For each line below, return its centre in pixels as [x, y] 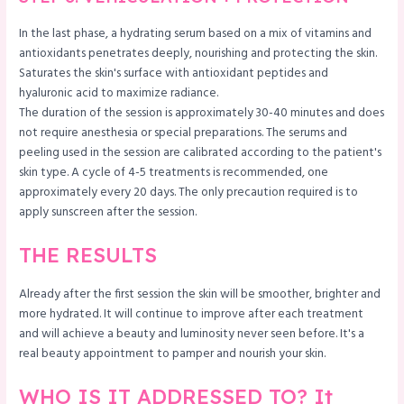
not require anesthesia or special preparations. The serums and [184, 133]
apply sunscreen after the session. [108, 212]
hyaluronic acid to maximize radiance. [119, 93]
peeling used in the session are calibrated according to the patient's [201, 152]
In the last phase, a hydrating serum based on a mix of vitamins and [196, 33]
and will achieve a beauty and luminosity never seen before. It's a [192, 334]
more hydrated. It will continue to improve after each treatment [192, 314]
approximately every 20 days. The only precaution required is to [189, 192]
